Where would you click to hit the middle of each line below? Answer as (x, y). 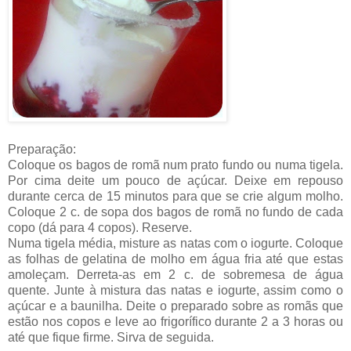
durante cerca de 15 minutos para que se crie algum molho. (175, 196)
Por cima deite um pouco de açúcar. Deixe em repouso (175, 180)
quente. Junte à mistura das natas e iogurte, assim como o (175, 290)
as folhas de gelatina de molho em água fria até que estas (175, 259)
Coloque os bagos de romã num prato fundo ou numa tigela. (175, 165)
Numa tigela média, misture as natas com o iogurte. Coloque (175, 243)
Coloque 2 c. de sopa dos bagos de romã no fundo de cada (175, 212)
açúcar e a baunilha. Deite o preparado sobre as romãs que (175, 306)
